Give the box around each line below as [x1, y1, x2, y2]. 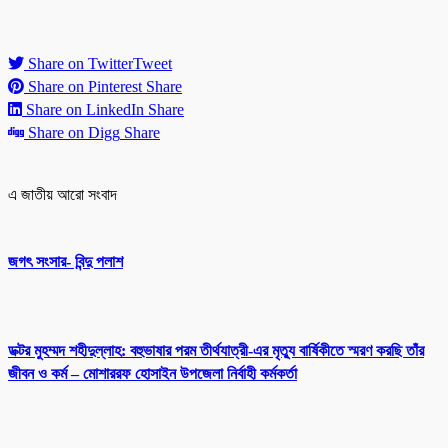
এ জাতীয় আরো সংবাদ [8, 185, 117, 203]
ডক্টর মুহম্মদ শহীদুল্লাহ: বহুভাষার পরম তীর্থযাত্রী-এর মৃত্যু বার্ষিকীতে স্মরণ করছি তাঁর [8, 341, 424, 359]
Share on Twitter [28, 54, 133, 72]
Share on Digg [28, 123, 120, 141]
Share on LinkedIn [26, 100, 144, 118]
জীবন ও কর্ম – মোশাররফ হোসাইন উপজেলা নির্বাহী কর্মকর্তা [8, 364, 297, 382]
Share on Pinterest [28, 77, 142, 95]
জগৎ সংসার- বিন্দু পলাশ [8, 252, 123, 270]
